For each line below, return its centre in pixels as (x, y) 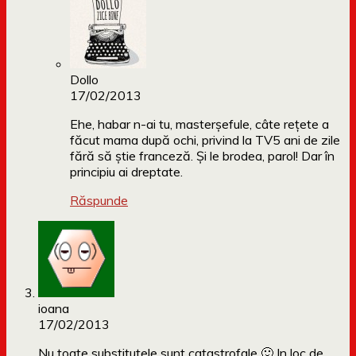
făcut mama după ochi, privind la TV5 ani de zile (205, 140)
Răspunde (99, 201)
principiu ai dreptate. (126, 172)
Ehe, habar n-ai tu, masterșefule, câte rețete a (199, 124)
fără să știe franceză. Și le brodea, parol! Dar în (202, 156)
